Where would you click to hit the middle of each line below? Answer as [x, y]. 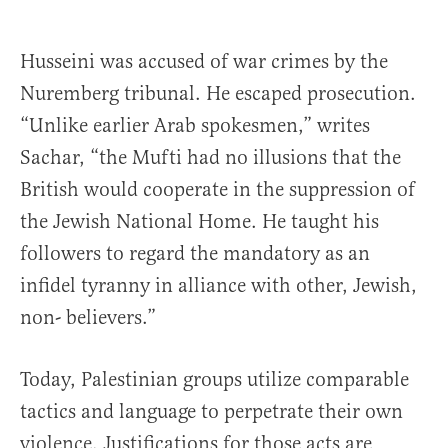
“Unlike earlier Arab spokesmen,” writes [195, 126]
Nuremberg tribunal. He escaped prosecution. [218, 94]
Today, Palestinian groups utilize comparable [214, 380]
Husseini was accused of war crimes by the [204, 62]
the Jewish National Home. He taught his [199, 222]
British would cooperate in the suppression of [217, 190]
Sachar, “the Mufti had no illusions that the [210, 158]
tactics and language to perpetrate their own [211, 412]
